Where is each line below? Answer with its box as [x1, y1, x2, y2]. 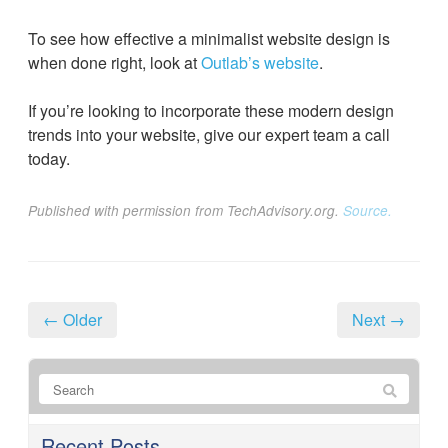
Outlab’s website [201, 51, 319, 74]
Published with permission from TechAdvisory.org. [28, 201, 343, 220]
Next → [352, 308, 405, 331]
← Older [43, 308, 102, 331]
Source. [343, 201, 392, 220]
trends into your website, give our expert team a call [28, 123, 390, 146]
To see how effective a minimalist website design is [28, 27, 390, 50]
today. [28, 147, 70, 170]
